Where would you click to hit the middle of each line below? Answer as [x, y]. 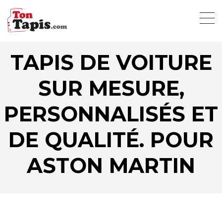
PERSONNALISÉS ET [111, 114]
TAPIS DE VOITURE [111, 62]
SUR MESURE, [111, 88]
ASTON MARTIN [111, 166]
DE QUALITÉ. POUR [111, 140]
